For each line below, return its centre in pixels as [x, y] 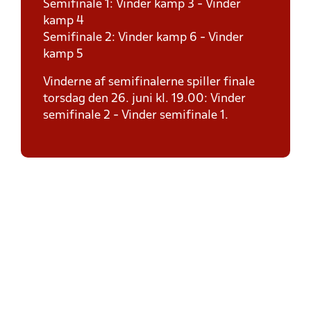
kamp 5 [63, 54]
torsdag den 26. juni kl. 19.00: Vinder [144, 99]
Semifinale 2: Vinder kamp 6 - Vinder [143, 38]
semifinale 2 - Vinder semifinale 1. [136, 116]
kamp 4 [64, 21]
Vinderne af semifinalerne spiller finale [149, 82]
